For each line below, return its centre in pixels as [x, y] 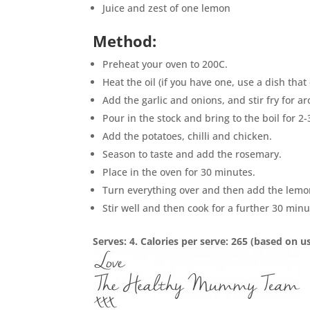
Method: [125, 41]
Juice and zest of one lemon [167, 8]
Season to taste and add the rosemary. [192, 154]
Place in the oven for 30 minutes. [179, 172]
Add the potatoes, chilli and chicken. [188, 136]
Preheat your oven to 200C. [165, 64]
